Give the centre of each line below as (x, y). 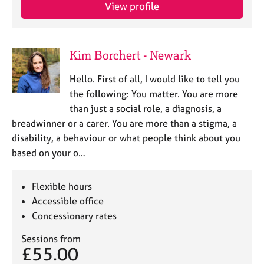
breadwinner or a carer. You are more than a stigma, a (124, 123)
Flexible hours (62, 186)
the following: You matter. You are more (154, 94)
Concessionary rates (75, 216)
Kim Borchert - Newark (130, 55)
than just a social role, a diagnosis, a (145, 108)
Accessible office (68, 201)
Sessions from (51, 239)
